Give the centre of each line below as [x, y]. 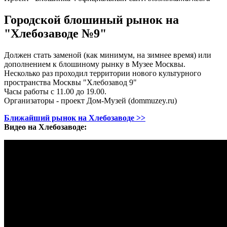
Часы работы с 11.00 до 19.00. [55, 91]
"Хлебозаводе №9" [55, 33]
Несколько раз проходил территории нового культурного [103, 73]
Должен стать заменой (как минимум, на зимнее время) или [108, 55]
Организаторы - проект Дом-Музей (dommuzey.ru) [90, 100]
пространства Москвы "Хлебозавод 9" [70, 82]
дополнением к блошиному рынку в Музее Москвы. [95, 64]
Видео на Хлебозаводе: [45, 127]
